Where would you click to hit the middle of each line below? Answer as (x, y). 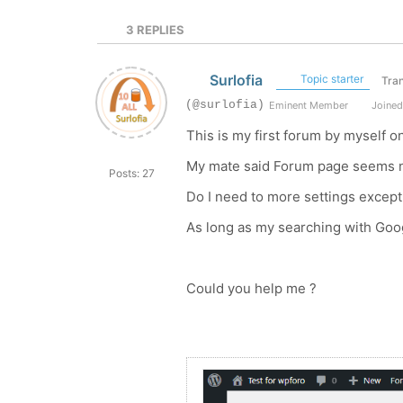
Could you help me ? (251, 288)
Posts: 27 (131, 173)
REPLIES (160, 30)
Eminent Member (309, 105)
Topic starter (330, 79)
